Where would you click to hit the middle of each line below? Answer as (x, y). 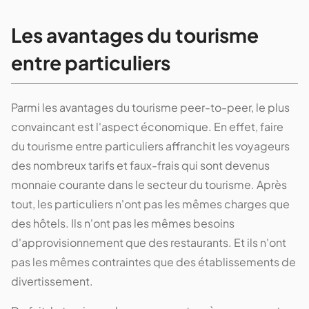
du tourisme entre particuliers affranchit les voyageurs (150, 146)
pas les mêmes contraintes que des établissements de (153, 262)
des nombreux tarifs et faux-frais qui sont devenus (140, 166)
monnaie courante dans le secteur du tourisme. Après (149, 185)
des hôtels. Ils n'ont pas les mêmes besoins (123, 223)
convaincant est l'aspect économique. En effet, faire (147, 127)
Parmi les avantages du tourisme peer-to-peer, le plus (150, 108)
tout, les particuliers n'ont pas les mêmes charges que (150, 204)
